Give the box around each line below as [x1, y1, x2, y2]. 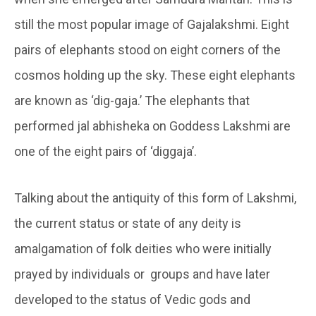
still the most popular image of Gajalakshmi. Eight [14, 17, 289, 32]
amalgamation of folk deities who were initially [14, 241, 272, 257]
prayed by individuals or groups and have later [14, 267, 270, 282]
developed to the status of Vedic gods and [14, 292, 250, 308]
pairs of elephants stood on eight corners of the [14, 42, 281, 58]
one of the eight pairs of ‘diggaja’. [14, 144, 197, 159]
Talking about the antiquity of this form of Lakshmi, [14, 190, 299, 206]
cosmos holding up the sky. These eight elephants [14, 68, 296, 83]
